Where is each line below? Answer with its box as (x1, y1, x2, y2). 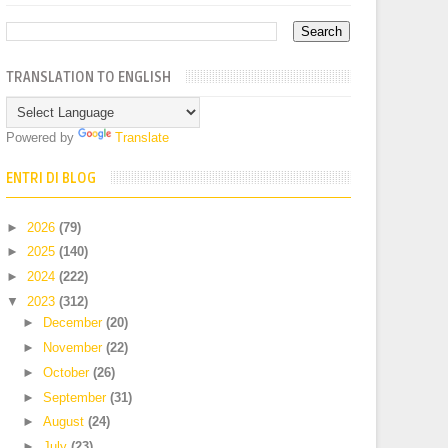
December (43, 315, 106, 331)
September (43, 389, 110, 405)
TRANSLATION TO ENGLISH (6, 69, 172, 86)
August (43, 414, 88, 430)
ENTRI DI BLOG (6, 170, 97, 187)
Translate (115, 130, 170, 145)
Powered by (6, 130, 79, 145)
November (43, 340, 106, 355)
